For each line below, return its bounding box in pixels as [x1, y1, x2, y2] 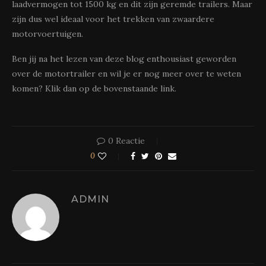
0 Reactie [108, 135, 145, 146]
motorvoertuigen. [12, 28, 83, 39]
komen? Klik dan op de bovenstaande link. [12, 83, 176, 94]
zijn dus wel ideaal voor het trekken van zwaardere [12, 14, 214, 24]
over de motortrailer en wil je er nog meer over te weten [12, 68, 241, 79]
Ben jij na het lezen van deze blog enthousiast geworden [12, 53, 236, 64]
